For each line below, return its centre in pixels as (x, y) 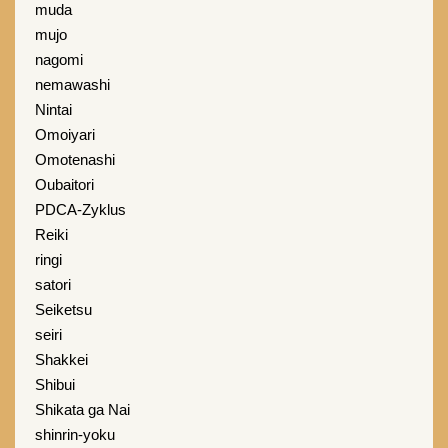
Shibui (55, 384)
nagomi (59, 59)
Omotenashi (75, 159)
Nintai (53, 109)
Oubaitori (64, 184)
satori (53, 284)
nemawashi (72, 84)
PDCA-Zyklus (80, 209)
